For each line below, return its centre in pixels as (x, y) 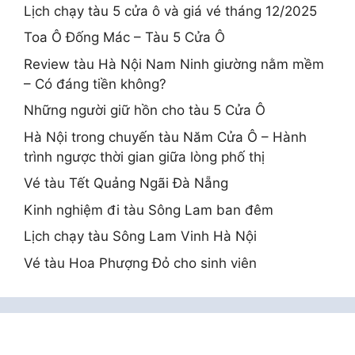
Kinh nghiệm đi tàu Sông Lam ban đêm (149, 210)
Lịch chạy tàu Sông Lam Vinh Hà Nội (140, 237)
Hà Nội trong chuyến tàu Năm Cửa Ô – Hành (165, 137)
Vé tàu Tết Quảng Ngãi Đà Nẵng (126, 183)
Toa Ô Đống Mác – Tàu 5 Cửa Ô (124, 38)
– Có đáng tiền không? (95, 84)
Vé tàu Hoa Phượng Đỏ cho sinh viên (140, 263)
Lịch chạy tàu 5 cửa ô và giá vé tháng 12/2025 (170, 11)
